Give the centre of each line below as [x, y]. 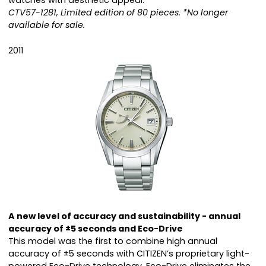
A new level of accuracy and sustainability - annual [124, 216]
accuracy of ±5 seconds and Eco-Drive [96, 229]
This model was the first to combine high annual [113, 241]
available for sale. [47, 25]
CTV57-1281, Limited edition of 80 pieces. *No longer [118, 13]
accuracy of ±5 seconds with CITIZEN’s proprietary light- [129, 254]
